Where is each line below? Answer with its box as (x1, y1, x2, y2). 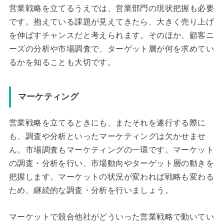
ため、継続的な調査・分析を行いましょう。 (8, 186, 173, 195)
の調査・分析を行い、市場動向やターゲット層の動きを (8, 159, 214, 168)
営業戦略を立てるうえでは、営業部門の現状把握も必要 (8, 4, 214, 13)
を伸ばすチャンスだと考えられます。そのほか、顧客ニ (8, 31, 214, 40)
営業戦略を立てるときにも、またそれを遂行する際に (8, 118, 206, 127)
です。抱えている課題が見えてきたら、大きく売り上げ (8, 17, 214, 26)
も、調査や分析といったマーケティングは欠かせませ (8, 132, 206, 141)
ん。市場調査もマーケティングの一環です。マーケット (8, 145, 214, 154)
